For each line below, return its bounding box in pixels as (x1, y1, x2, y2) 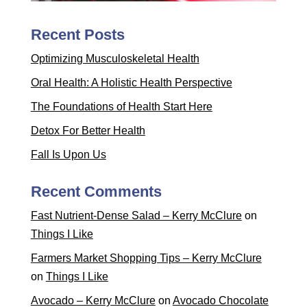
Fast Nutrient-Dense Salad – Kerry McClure (30, 210, 242, 222)
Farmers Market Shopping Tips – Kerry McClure (30, 252, 262, 265)
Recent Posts (30, 26, 125, 44)
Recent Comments (30, 183, 162, 201)
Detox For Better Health (30, 125, 145, 137)
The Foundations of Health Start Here (30, 101, 212, 113)
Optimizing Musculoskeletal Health (30, 53, 199, 65)
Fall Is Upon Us (30, 149, 106, 161)
